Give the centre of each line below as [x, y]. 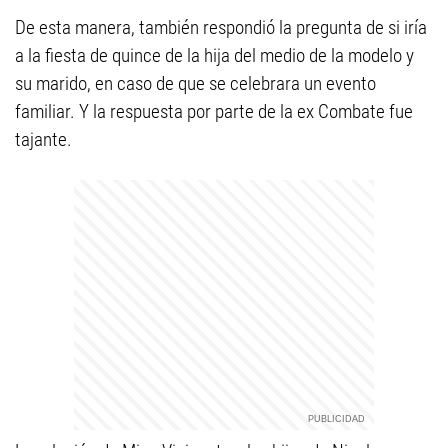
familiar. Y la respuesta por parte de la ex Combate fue [214, 111]
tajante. [43, 139]
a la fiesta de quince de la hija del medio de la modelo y [214, 55]
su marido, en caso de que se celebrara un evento [195, 83]
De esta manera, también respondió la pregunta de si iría [221, 27]
